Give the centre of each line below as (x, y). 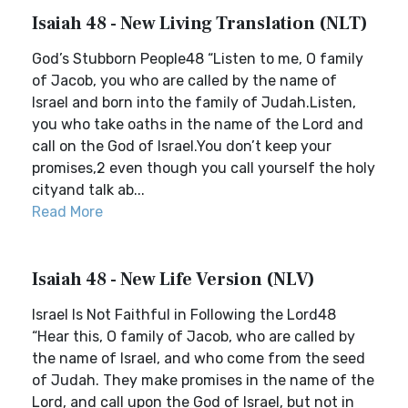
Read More (67, 212)
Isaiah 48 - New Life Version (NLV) (173, 280)
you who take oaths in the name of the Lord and (198, 124)
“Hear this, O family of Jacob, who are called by (194, 337)
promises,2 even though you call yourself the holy (204, 168)
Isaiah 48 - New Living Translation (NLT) (200, 24)
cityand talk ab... (88, 190)
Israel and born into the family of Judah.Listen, (194, 102)
